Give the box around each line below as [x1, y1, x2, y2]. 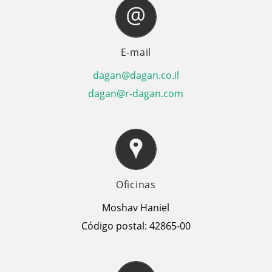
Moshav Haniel [102, 201, 170, 214]
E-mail [120, 46, 152, 59]
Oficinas [115, 178, 156, 191]
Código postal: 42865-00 [81, 219, 191, 233]
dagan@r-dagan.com [88, 87, 184, 100]
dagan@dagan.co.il [92, 69, 179, 82]
